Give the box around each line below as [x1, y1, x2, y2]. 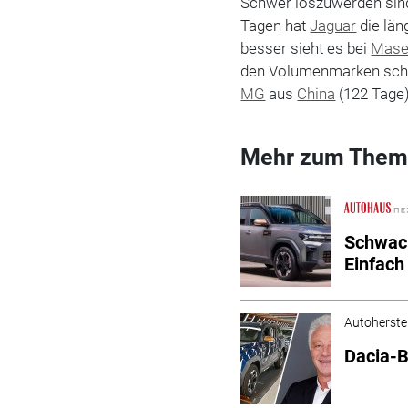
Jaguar [310, 15, 357, 35]
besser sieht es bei [240, 38, 372, 57]
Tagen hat [240, 15, 311, 35]
